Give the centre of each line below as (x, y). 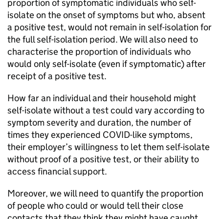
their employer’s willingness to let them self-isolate (109, 147)
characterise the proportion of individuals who (99, 52)
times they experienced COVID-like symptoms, (100, 135)
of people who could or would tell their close (95, 206)
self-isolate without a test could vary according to (106, 110)
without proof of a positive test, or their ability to (103, 159)
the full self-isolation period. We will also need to (103, 39)
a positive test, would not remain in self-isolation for (109, 27)
